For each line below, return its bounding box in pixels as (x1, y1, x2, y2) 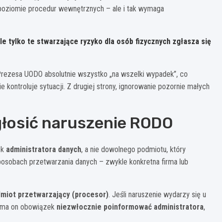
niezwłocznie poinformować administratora (56, 202, 204, 212)
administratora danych (6, 144, 81, 154)
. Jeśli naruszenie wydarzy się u (109, 189, 206, 199)
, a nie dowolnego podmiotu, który (81, 144, 186, 154)
